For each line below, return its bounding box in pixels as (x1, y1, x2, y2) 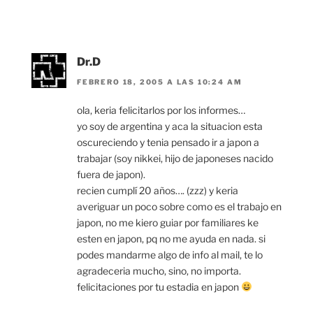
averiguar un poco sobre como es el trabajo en (77, 200, 282, 212)
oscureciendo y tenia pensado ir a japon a (77, 136, 259, 148)
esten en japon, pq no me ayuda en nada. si (77, 232, 265, 245)
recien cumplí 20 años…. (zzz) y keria (77, 184, 238, 196)
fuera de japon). (77, 168, 145, 180)
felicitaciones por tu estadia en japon (77, 280, 241, 293)
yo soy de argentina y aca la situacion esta (77, 119, 263, 132)
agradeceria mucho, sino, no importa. (77, 264, 241, 277)
